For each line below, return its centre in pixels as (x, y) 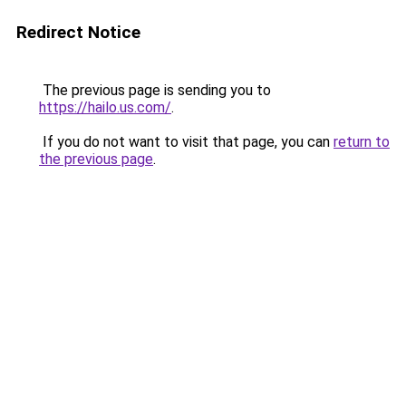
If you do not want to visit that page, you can (186, 142)
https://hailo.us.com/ (105, 107)
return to (362, 142)
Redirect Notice (78, 32)
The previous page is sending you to (155, 90)
